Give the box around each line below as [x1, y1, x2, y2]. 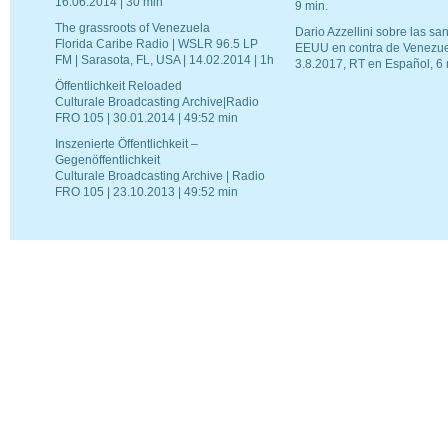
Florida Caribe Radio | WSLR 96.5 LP [55, 38, 258, 51]
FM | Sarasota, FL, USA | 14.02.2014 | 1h [55, 54, 274, 67]
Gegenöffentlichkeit [55, 154, 160, 167]
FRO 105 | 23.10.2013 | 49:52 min [55, 186, 238, 199]
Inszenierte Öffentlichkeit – [55, 138, 198, 151]
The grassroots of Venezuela [55, 22, 210, 35]
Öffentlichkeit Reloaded [55, 80, 182, 93]
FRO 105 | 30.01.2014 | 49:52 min [55, 112, 238, 125]
